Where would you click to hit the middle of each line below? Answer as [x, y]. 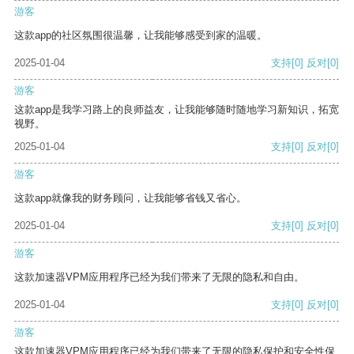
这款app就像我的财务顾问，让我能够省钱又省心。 [130, 198]
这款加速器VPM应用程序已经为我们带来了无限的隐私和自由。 [159, 277]
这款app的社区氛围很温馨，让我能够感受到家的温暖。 [141, 36]
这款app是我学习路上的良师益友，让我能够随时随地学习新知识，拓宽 [177, 110]
